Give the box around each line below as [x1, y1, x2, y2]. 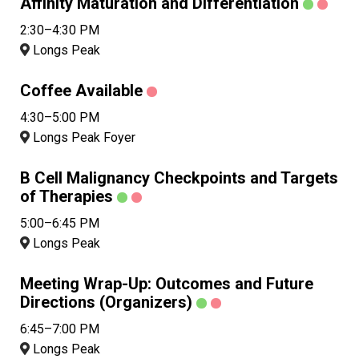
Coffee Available [20, 81, 143, 101]
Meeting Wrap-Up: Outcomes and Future [20, 274, 313, 294]
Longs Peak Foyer [30, 130, 135, 146]
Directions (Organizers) [20, 292, 192, 313]
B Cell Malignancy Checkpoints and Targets [20, 168, 338, 188]
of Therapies [20, 187, 113, 207]
